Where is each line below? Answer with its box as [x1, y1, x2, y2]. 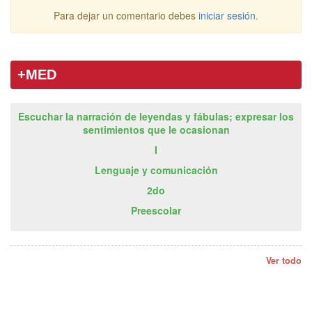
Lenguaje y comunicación [94, 163, 218, 178]
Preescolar [131, 203, 181, 218]
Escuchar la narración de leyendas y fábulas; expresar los [18, 109, 294, 124]
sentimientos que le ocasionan [82, 123, 230, 137]
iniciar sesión [198, 8, 256, 23]
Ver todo [266, 253, 302, 267]
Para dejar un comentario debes [54, 8, 198, 23]
